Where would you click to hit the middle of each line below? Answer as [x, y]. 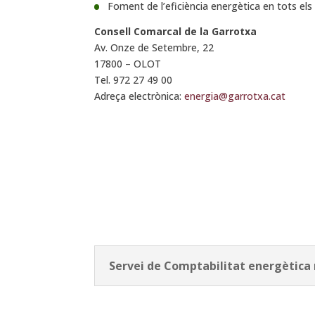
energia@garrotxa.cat [235, 96]
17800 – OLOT [128, 63]
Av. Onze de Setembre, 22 [154, 47]
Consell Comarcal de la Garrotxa [176, 31]
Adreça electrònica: [140, 96]
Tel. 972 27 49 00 [134, 79]
